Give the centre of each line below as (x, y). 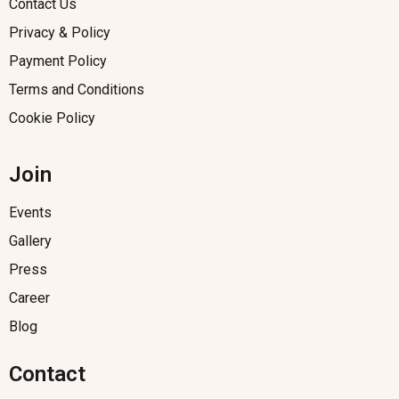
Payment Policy (58, 61)
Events (30, 212)
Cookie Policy (52, 118)
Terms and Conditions (77, 90)
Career (29, 298)
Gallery (30, 241)
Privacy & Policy (60, 33)
